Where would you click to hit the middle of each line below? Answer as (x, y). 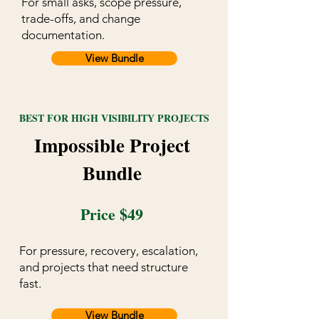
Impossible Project (112, 145)
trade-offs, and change (81, 19)
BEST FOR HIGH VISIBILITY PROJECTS (114, 118)
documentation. (63, 35)
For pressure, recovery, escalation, (109, 251)
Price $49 (112, 214)
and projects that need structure (104, 267)
